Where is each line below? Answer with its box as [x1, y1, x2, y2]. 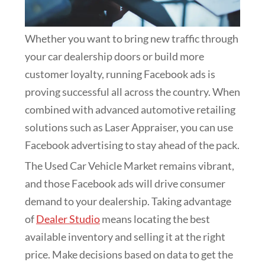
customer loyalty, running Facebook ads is [25, 67, 215, 81]
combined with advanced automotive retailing [25, 103, 235, 117]
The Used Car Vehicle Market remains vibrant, [25, 159, 234, 173]
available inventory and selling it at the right [25, 230, 225, 244]
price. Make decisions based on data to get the [25, 248, 233, 261]
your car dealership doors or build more [25, 50, 204, 63]
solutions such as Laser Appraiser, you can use [25, 121, 233, 134]
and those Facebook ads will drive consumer [25, 177, 225, 190]
